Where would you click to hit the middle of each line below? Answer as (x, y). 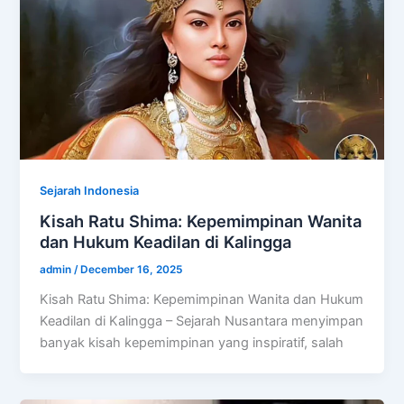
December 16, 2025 (132, 270)
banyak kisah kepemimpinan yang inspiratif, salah (192, 343)
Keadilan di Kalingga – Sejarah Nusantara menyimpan (202, 321)
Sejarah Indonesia (90, 190)
